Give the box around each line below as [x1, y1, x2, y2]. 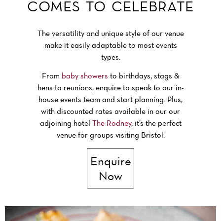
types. [101, 51, 120, 62]
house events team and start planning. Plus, [38, 94, 183, 105]
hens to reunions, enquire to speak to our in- [37, 82, 184, 93]
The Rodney [92, 118, 131, 128]
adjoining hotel [39, 118, 92, 128]
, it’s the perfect [131, 118, 182, 128]
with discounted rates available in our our [41, 106, 180, 116]
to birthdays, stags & [108, 71, 179, 81]
